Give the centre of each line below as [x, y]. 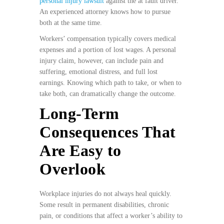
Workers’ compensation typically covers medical [108, 39]
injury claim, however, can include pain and [101, 61]
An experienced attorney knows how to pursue [105, 12]
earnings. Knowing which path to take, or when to [110, 83]
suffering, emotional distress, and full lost [98, 72]
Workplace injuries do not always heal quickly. [105, 194]
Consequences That [108, 132]
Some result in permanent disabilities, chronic [104, 205]
